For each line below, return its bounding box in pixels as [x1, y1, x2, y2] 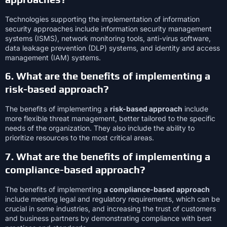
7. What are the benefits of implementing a [5, 150, 210, 162]
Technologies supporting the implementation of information [5, 14, 200, 23]
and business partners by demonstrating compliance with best [5, 213, 212, 222]
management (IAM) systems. [5, 53, 101, 62]
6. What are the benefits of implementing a [5, 70, 210, 82]
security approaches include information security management [5, 24, 212, 33]
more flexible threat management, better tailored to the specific [5, 114, 215, 123]
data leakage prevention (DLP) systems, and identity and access [5, 43, 220, 52]
